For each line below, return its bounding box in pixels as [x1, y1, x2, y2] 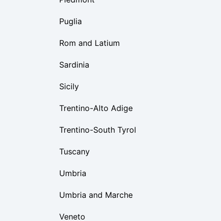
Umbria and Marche [59, 190, 133, 200]
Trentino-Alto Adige [59, 103, 133, 113]
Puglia [59, 16, 82, 26]
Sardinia [59, 60, 89, 70]
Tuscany [59, 147, 90, 156]
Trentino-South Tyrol [59, 125, 136, 135]
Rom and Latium [59, 38, 120, 48]
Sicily [59, 81, 79, 91]
